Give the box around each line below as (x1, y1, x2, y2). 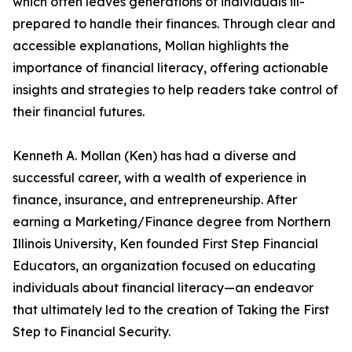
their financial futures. (13, 104, 145, 120)
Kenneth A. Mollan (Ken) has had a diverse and (13, 148, 296, 164)
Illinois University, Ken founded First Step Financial (13, 236, 318, 252)
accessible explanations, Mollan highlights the (13, 38, 289, 54)
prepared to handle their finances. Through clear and (13, 16, 335, 32)
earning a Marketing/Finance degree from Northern (13, 214, 331, 230)
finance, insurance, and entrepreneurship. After (13, 192, 297, 208)
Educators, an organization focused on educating (13, 258, 316, 274)
